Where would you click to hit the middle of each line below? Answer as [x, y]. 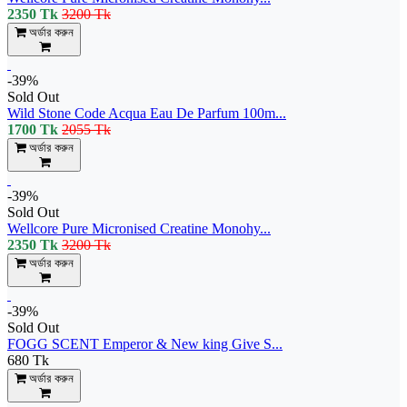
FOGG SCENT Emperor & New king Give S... [145, 343]
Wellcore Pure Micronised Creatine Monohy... [139, 228]
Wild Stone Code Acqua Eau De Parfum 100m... [147, 113]
